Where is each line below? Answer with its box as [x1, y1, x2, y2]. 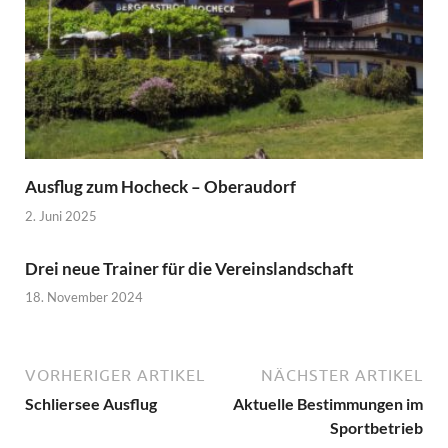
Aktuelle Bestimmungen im [233, 394, 423, 414]
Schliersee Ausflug [25, 394, 157, 414]
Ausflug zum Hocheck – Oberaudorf [25, 176, 296, 198]
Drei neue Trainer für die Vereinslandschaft [25, 257, 354, 279]
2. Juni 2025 [25, 207, 97, 224]
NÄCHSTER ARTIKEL [261, 366, 423, 385]
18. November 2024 [25, 289, 143, 306]
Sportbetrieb [330, 418, 423, 438]
